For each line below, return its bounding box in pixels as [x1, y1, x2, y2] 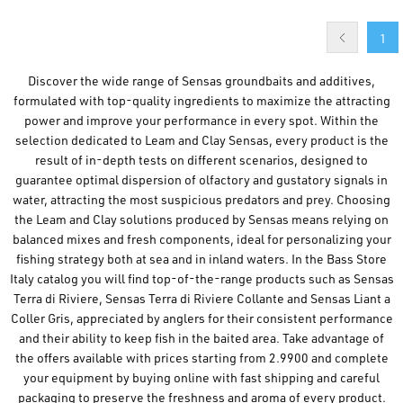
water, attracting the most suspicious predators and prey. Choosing [13, 190, 390, 208]
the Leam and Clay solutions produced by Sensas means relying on [14, 210, 389, 228]
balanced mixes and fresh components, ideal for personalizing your [12, 229, 391, 247]
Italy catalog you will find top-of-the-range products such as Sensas [9, 269, 394, 287]
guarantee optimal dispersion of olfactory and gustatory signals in [15, 170, 388, 188]
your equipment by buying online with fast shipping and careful [23, 368, 380, 386]
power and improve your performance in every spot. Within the [24, 111, 379, 129]
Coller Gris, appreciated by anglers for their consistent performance [10, 309, 393, 327]
